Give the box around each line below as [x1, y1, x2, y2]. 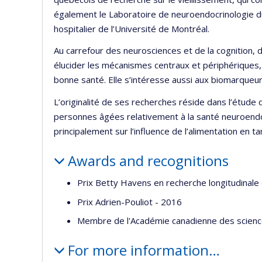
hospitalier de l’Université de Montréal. [54, 22, 209, 35]
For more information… [67, 240, 220, 260]
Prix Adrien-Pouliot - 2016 [77, 195, 182, 208]
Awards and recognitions [67, 150, 229, 170]
